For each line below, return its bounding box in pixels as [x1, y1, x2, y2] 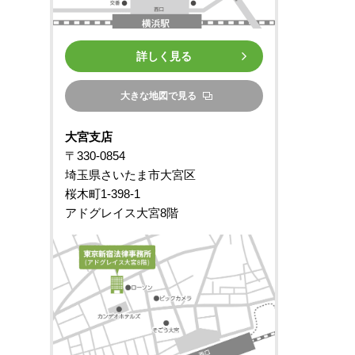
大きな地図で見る [120, 90, 197, 101]
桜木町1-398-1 [65, 187, 140, 201]
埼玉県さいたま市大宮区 [65, 168, 196, 182]
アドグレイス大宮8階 [65, 206, 178, 220]
